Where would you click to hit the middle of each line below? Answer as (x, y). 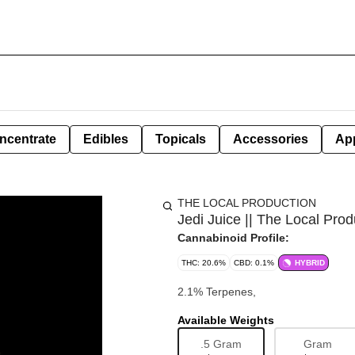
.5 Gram (221, 344)
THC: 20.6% (204, 263)
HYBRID (310, 263)
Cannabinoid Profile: (233, 238)
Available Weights (226, 320)
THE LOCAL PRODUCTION (247, 203)
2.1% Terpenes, (217, 292)
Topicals (181, 139)
